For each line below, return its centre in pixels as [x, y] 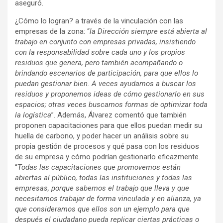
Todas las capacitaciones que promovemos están [99, 167]
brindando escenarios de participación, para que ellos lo [107, 73]
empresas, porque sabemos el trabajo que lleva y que [102, 188]
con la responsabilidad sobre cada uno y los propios [100, 52]
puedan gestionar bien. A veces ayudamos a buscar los [106, 83]
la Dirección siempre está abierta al [148, 31]
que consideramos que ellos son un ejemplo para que [102, 209]
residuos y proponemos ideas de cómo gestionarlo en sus [110, 94]
